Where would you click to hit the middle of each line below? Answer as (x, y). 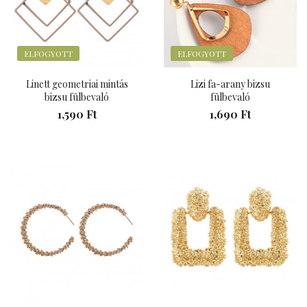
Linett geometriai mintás (77, 84)
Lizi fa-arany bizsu (230, 84)
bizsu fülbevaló (77, 97)
